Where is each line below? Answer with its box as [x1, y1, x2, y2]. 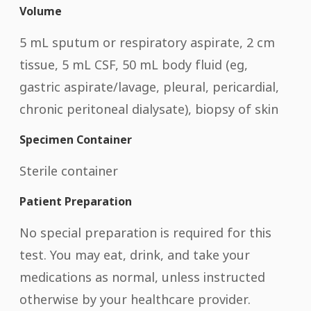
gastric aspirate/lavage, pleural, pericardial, [19, 78, 279, 95]
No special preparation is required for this [19, 224, 271, 241]
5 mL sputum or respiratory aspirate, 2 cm [19, 33, 275, 51]
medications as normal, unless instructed [19, 268, 265, 285]
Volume [19, 3, 62, 19]
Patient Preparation [19, 193, 132, 209]
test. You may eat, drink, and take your [19, 246, 250, 263]
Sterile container [19, 162, 118, 179]
